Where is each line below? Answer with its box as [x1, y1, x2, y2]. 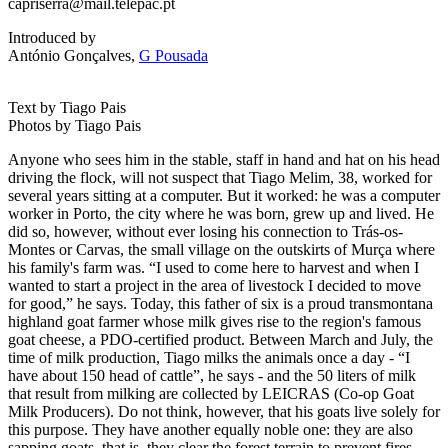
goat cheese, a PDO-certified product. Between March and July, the [8, 330, 433, 348]
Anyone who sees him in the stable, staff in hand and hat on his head [8, 150, 440, 168]
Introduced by [8, 28, 96, 46]
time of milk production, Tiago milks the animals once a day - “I [8, 348, 410, 366]
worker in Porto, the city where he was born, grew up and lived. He [8, 204, 434, 222]
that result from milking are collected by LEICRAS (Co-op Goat [8, 384, 414, 402]
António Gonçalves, [8, 46, 139, 64]
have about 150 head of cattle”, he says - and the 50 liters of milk [8, 366, 416, 384]
